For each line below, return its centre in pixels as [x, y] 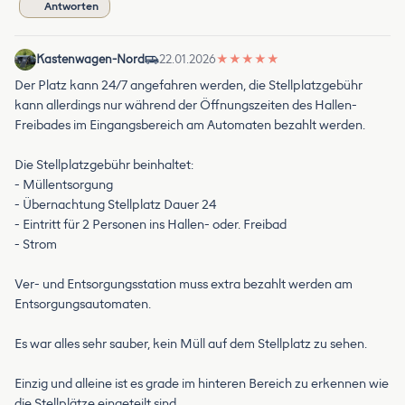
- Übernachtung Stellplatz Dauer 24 [115, 205]
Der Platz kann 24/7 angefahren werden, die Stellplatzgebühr [188, 86]
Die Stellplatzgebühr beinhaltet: [104, 165]
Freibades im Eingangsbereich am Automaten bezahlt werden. [190, 126]
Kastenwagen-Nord [90, 60]
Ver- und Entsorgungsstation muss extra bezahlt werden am [184, 285]
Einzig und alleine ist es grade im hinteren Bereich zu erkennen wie [202, 384]
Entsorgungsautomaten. [83, 305]
